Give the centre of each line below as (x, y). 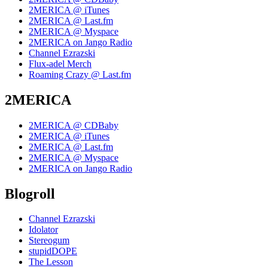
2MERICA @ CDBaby (74, 125)
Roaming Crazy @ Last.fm (80, 74)
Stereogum (49, 240)
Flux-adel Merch (60, 63)
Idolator (43, 230)
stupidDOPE (53, 251)
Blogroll (30, 194)
